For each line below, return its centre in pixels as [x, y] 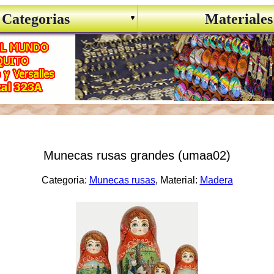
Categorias [35, 19]
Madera [216, 180]
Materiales [239, 19]
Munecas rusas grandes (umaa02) [137, 155]
